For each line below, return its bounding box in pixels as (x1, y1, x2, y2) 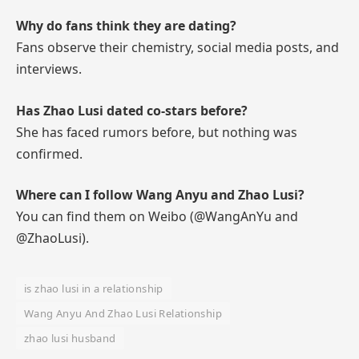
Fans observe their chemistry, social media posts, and (16, 38, 339, 57)
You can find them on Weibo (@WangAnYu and (16, 208, 298, 226)
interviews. (16, 60, 82, 79)
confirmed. (16, 144, 83, 163)
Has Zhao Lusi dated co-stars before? (16, 101, 248, 119)
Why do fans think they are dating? (16, 17, 236, 35)
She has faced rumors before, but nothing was (16, 123, 297, 141)
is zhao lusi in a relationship (24, 281, 163, 296)
